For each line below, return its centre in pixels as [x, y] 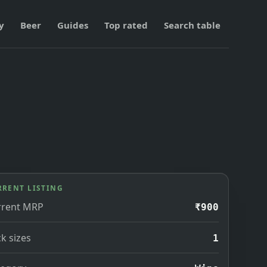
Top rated [126, 25]
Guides [73, 25]
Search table [193, 25]
